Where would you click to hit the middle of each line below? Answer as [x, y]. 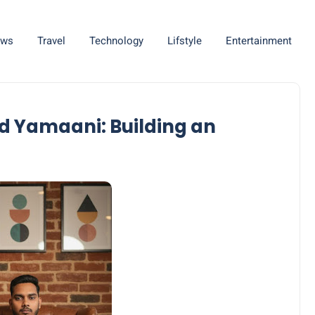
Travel [51, 41]
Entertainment [258, 41]
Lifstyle [184, 41]
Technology [116, 41]
